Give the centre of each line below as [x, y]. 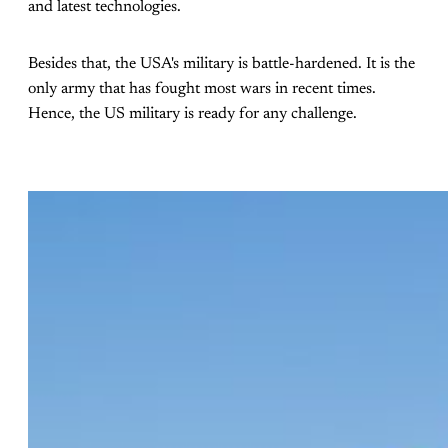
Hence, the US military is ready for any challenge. [192, 113]
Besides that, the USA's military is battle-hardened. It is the [221, 63]
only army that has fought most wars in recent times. [202, 88]
